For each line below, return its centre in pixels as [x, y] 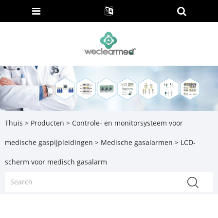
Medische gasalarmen [137, 142]
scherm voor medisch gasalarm [56, 162]
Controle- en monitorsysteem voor [127, 123]
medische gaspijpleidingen [49, 142]
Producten [47, 123]
